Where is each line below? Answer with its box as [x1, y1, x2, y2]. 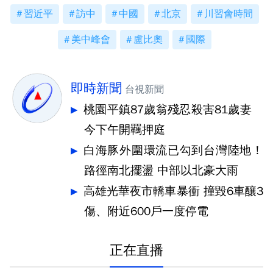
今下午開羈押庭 [84, 122, 165, 137]
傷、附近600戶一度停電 [84, 204, 208, 219]
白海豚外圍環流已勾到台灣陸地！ [83, 143, 263, 158]
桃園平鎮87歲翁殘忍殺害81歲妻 [83, 102, 263, 117]
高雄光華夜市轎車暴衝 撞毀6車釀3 [83, 184, 263, 199]
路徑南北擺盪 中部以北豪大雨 [84, 163, 238, 178]
